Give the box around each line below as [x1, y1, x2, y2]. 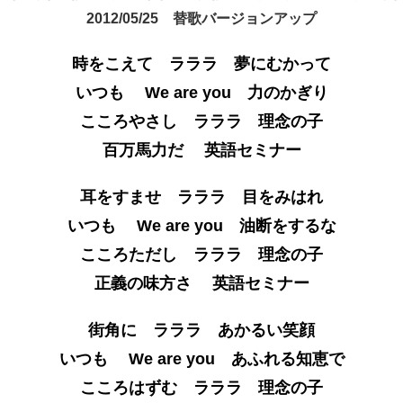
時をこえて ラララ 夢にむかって [72, 54, 331, 73]
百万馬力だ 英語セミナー [102, 140, 301, 159]
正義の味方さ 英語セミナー [94, 273, 309, 292]
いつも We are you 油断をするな [67, 216, 336, 235]
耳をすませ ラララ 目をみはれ [80, 187, 323, 206]
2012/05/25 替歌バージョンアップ [86, 10, 317, 26]
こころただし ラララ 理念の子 [80, 245, 323, 264]
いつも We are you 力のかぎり [75, 83, 328, 102]
